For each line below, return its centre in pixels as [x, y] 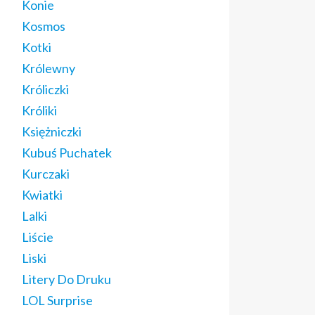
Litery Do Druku [66, 279]
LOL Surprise [57, 300]
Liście [38, 237]
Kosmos [44, 26]
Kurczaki [46, 174]
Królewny [49, 68]
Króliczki [45, 89]
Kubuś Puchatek [67, 153]
